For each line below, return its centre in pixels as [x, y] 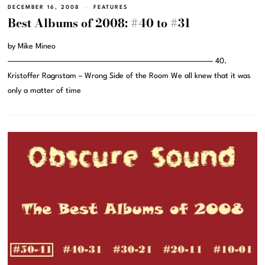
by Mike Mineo [32, 47]
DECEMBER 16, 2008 [44, 7]
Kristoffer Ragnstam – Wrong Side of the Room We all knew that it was [130, 76]
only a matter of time [45, 91]
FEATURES [111, 7]
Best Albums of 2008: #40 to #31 [99, 23]
